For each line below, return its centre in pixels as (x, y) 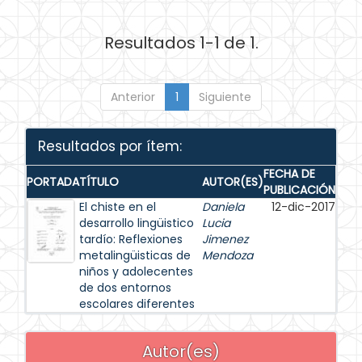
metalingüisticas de (135, 255)
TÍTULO (99, 182)
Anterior (133, 97)
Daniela (223, 207)
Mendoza (227, 255)
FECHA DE (289, 174)
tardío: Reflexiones (131, 239)
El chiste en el (118, 207)
